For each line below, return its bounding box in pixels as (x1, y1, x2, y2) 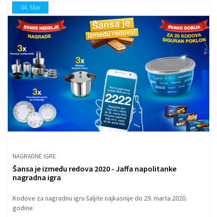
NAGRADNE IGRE (13, 152, 56, 161)
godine (13, 203, 33, 213)
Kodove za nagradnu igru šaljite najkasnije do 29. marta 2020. (13, 194, 187, 203)
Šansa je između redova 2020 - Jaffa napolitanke (13, 164, 176, 174)
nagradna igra (13, 172, 61, 183)
